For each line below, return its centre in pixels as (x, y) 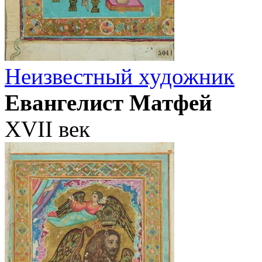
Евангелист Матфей (108, 103)
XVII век (47, 129)
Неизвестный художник (120, 77)
